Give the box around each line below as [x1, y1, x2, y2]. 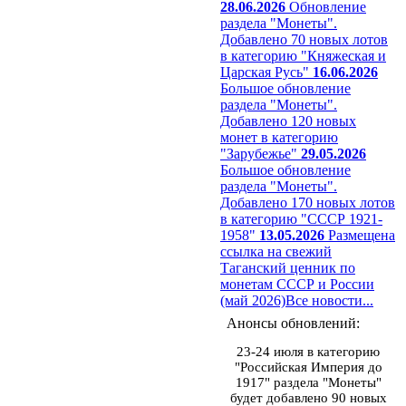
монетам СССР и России [220, 276, 374, 292]
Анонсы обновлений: [227, 315, 360, 331]
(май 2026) [220, 293, 285, 308]
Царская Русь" [220, 64, 309, 80]
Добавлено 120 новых [220, 113, 356, 129]
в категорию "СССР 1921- [220, 211, 382, 227]
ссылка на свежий [220, 244, 332, 259]
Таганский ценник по [220, 260, 355, 275]
